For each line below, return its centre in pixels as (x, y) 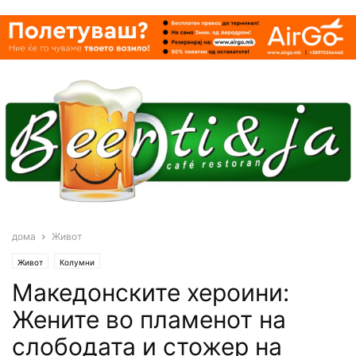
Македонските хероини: (151, 292)
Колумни (77, 262)
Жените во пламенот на (149, 319)
